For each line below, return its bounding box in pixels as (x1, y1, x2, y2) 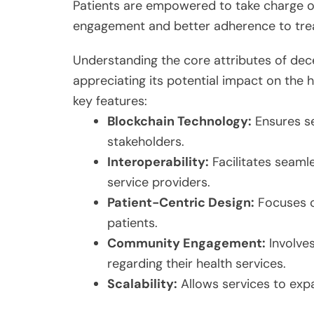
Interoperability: (107, 153, 209, 170)
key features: (73, 92, 147, 109)
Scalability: (107, 275, 177, 292)
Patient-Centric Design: (107, 193, 254, 211)
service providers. (107, 173, 210, 191)
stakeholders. (107, 132, 184, 150)
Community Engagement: (107, 234, 266, 252)
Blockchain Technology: (107, 112, 252, 130)
